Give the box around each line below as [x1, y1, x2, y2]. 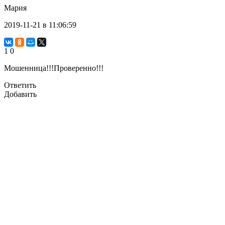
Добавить [4, 89, 37, 98]
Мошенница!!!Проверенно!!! [4, 63, 103, 72]
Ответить [4, 80, 36, 89]
